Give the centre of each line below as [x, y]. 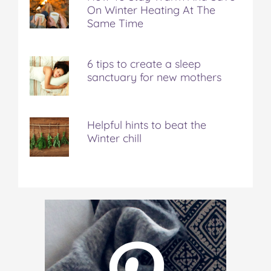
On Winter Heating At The [151, 10]
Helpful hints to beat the [147, 125]
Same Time [115, 24]
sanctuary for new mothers [154, 77]
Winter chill [114, 139]
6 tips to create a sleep [144, 64]
